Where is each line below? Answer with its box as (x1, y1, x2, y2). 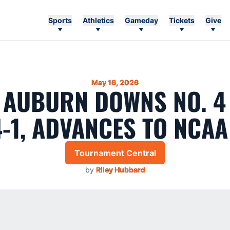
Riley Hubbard (95, 165, 145, 174)
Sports (48, 16, 72, 25)
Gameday (124, 16, 158, 25)
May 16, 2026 (91, 78, 139, 87)
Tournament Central (74, 147, 156, 158)
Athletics (82, 16, 114, 25)
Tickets (168, 16, 195, 25)
